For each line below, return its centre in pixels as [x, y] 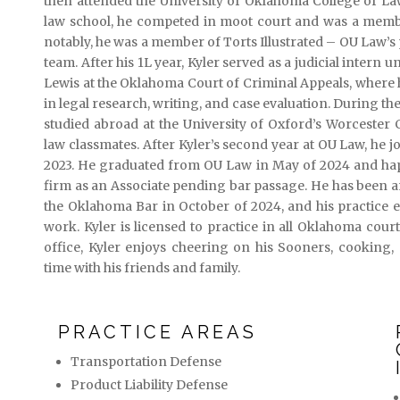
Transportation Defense [146, 362]
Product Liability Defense [149, 385]
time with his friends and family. [142, 268]
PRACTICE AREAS [157, 332]
